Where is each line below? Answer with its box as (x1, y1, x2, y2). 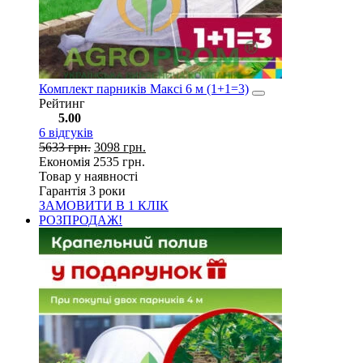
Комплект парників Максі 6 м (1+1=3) (39, 82, 249, 96)
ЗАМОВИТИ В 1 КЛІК (39, 199, 169, 213)
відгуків (45, 126, 93, 140)
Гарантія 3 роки (39, 184, 126, 199)
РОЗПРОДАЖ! (39, 213, 122, 228)
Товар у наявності (39, 169, 138, 184)
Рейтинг (39, 96, 85, 111)
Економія (39, 155, 93, 169)
